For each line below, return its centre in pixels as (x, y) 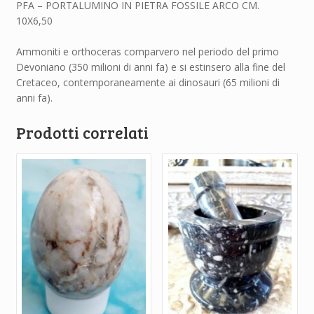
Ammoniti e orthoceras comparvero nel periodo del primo (147, 52)
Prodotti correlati (82, 132)
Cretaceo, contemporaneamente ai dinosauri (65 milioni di (148, 83)
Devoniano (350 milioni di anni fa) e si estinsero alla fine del (150, 67)
